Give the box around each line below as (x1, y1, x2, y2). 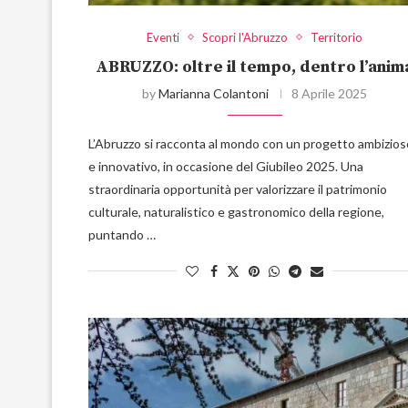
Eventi (147, 29, 180, 45)
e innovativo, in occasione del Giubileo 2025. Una (88, 158, 363, 174)
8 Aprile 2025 (291, 85, 368, 101)
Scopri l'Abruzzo (202, 29, 289, 45)
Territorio (311, 29, 363, 45)
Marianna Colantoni (158, 85, 270, 101)
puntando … (88, 226, 156, 242)
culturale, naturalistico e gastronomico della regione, (88, 203, 384, 219)
